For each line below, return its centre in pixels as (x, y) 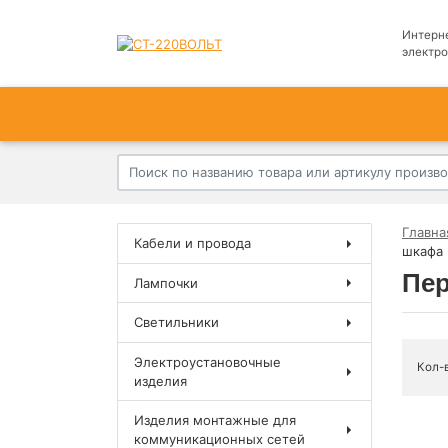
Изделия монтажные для (215, 420)
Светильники (177, 322)
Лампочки (166, 282)
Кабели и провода (193, 243)
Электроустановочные (208, 361)
